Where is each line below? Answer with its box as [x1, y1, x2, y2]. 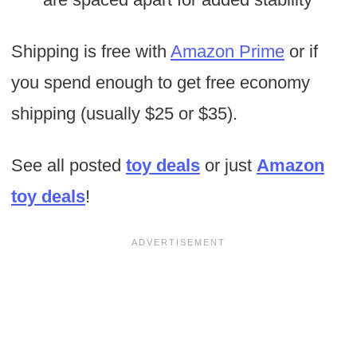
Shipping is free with [10, 41, 171, 62]
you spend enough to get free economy [10, 73, 310, 93]
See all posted [10, 155, 126, 176]
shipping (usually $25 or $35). [10, 104, 237, 124]
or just [199, 155, 257, 176]
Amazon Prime [170, 41, 284, 62]
